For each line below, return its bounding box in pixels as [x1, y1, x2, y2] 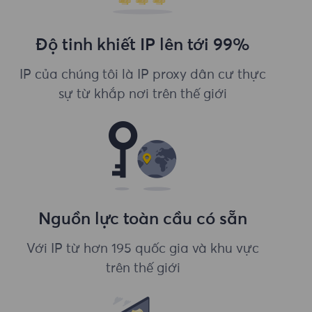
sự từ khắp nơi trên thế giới [58, 87, 228, 101]
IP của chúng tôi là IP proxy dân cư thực [19, 68, 267, 81]
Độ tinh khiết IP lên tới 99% [36, 37, 251, 54]
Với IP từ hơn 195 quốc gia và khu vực [26, 242, 260, 256]
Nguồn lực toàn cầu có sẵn [38, 210, 248, 228]
